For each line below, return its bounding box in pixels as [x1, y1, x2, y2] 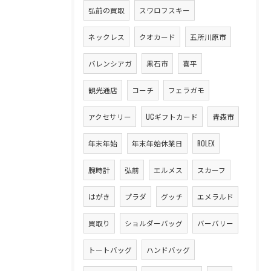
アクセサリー [88, 111, 131, 122]
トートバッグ [88, 244, 132, 255]
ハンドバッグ [146, 244, 190, 255]
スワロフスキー [139, 5, 190, 15]
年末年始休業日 [132, 138, 183, 148]
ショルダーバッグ [125, 218, 183, 228]
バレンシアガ [88, 58, 132, 68]
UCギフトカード [146, 111, 198, 122]
